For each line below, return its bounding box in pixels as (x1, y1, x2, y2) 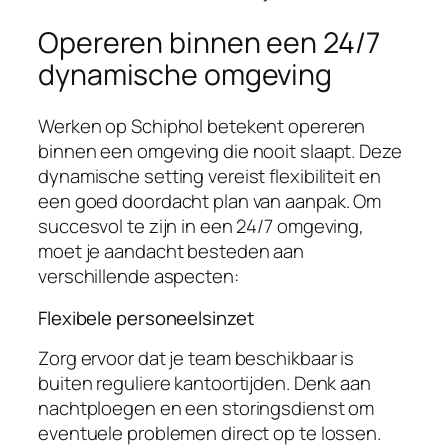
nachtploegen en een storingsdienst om (38, 395, 375, 422)
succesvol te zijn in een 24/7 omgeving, (38, 213, 365, 240)
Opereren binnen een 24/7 (38, 22, 380, 62)
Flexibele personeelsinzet (38, 304, 254, 331)
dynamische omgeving (38, 54, 333, 94)
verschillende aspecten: (38, 263, 239, 290)
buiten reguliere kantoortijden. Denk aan (38, 370, 371, 397)
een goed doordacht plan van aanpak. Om (38, 188, 382, 215)
